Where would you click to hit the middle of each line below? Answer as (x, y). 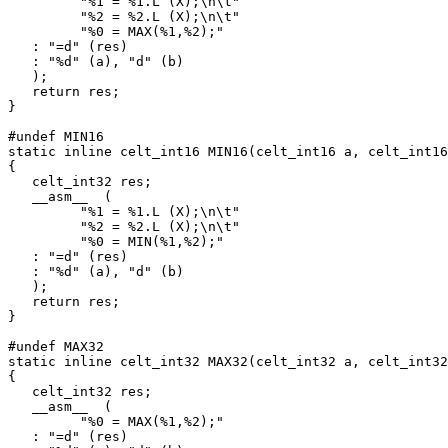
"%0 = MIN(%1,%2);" (116, 242)
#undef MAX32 (56, 347)
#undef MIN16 (56, 137)
